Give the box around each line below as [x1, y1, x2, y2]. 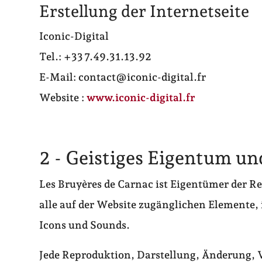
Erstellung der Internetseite [39, 2, 250, 22]
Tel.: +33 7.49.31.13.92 [39, 50, 152, 63]
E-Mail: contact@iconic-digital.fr [39, 71, 206, 84]
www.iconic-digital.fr [87, 91, 196, 104]
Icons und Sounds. [39, 219, 130, 232]
